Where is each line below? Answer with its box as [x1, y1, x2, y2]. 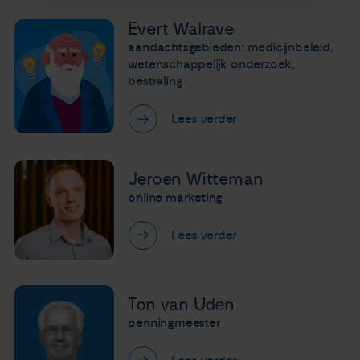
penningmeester [128, 314, 221, 331]
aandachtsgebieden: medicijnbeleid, [128, 39, 333, 56]
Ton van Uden [128, 293, 235, 315]
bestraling [128, 73, 183, 90]
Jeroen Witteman [128, 168, 264, 190]
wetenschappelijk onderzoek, [128, 56, 296, 73]
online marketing [128, 189, 223, 206]
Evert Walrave [128, 18, 235, 40]
